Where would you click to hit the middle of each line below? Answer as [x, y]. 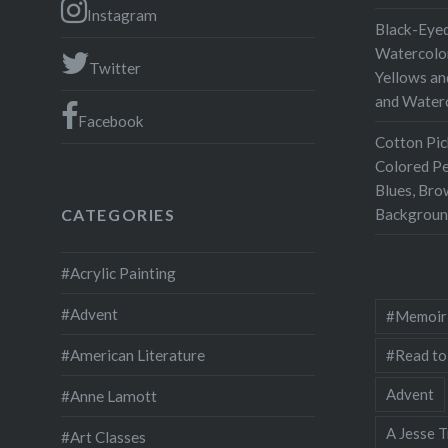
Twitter [114, 67]
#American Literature [132, 354]
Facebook [110, 120]
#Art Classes [103, 436]
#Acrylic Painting [118, 272]
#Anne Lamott [108, 395]
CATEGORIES [118, 214]
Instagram [121, 14]
